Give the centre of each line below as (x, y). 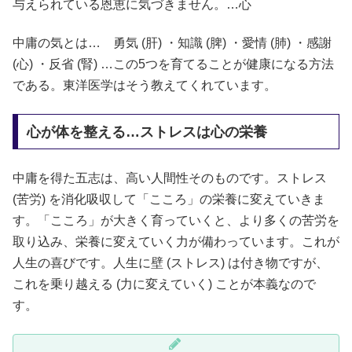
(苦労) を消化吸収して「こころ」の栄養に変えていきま (169, 200)
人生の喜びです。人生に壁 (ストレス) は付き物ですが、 (170, 263)
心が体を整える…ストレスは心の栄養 (147, 132)
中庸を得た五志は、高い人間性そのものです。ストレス (170, 178)
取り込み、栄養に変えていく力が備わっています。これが (176, 242)
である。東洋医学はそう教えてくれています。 (145, 86)
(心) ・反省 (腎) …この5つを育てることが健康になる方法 (173, 64)
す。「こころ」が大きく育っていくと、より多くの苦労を (176, 221)
